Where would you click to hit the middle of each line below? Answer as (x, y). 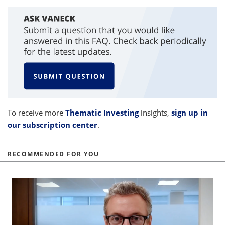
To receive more (36, 112)
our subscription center (52, 124)
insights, (155, 112)
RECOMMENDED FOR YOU (53, 154)
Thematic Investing (102, 112)
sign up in (190, 112)
